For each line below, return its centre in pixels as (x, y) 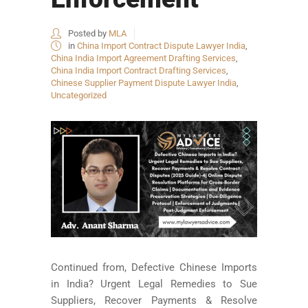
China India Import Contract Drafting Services (139, 70)
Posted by (87, 33)
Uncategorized (79, 95)
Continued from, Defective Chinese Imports (154, 267)
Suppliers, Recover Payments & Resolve (154, 300)
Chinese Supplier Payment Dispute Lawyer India (144, 82)
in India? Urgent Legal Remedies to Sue (154, 284)
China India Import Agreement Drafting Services (143, 58)
